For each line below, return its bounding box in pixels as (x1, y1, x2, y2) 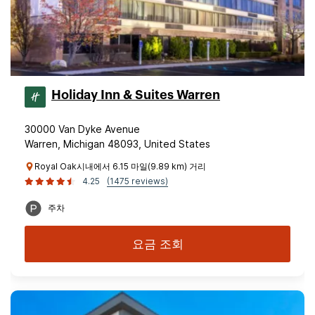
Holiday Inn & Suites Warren (51, 89, 220, 101)
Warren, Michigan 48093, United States (25, 138, 210, 150)
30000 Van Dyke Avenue (25, 123, 140, 135)
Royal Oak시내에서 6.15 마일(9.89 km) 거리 (34, 161, 206, 172)
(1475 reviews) (107, 176, 168, 186)
